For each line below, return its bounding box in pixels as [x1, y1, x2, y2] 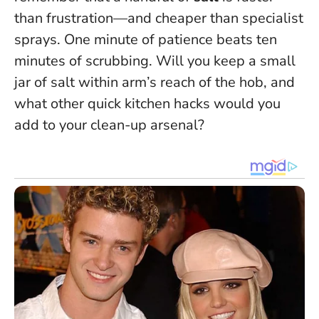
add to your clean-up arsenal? [14, 115, 204, 135]
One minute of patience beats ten [64, 30, 277, 50]
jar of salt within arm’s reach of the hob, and [14, 73, 295, 93]
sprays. [14, 30, 64, 50]
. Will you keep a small [149, 51, 296, 71]
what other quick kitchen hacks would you [14, 94, 281, 114]
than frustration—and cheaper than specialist [14, 9, 303, 28]
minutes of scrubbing [14, 51, 149, 71]
